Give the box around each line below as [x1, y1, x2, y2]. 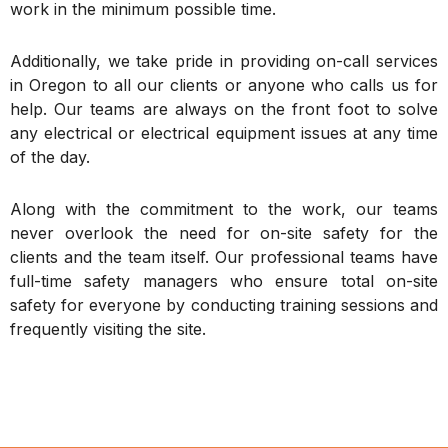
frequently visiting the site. [10, 319, 206, 340]
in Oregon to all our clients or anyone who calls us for [10, 75, 438, 96]
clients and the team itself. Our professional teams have [10, 247, 438, 268]
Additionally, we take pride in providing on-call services [10, 51, 438, 72]
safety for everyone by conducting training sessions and [10, 295, 438, 316]
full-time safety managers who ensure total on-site [10, 271, 438, 292]
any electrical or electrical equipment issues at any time [10, 123, 438, 144]
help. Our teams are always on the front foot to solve [10, 99, 438, 120]
